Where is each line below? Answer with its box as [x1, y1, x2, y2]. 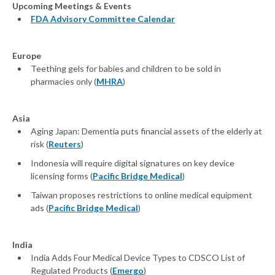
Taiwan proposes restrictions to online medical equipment [31, 190, 252, 201]
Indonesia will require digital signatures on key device [31, 158, 234, 169]
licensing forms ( [31, 171, 93, 182]
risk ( [31, 139, 48, 150]
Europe [12, 50, 41, 61]
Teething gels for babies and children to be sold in [31, 63, 221, 74]
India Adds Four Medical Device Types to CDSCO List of [31, 252, 245, 263]
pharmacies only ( [31, 76, 96, 87]
